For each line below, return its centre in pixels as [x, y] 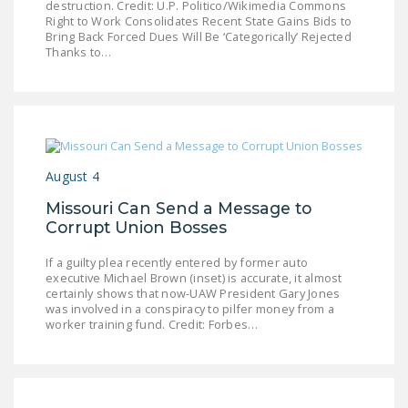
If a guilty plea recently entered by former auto [177, 263]
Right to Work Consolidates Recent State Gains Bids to [199, 21]
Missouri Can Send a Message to [178, 209]
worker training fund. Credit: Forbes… [152, 325]
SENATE [211, 221]
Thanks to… [79, 52]
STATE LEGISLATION [275, 107]
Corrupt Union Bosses [136, 228]
